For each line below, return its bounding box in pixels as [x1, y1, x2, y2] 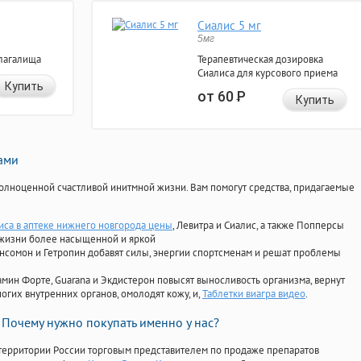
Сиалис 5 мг [197, 18, 261, 34]
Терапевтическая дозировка [197, 52, 323, 67]
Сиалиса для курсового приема [197, 66, 338, 81]
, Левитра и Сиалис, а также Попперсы [172, 218, 344, 233]
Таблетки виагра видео [202, 287, 305, 301]
